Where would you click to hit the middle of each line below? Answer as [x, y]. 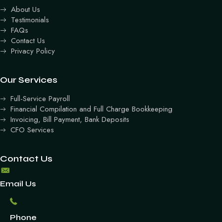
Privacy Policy [33, 51]
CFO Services [32, 130]
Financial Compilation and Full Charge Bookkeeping [91, 109]
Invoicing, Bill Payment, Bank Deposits [70, 119]
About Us [26, 9]
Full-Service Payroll [40, 98]
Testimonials [30, 20]
